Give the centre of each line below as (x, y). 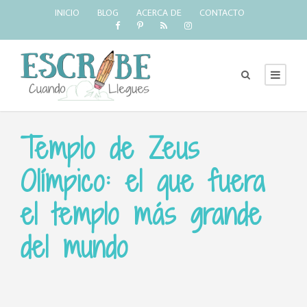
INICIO (67, 12)
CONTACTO (222, 12)
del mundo (74, 247)
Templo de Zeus (110, 148)
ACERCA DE (159, 12)
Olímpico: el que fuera (143, 181)
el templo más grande (141, 214)
